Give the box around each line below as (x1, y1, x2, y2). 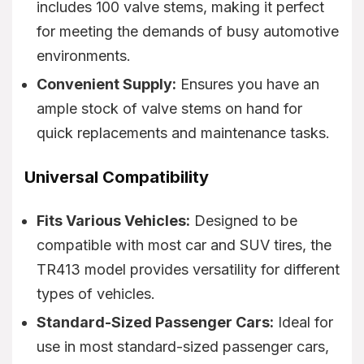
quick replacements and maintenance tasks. (37, 123, 330, 141)
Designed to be (190, 211, 297, 229)
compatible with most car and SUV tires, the (37, 236, 331, 253)
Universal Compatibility (24, 167, 209, 187)
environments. (37, 46, 131, 64)
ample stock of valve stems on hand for (37, 99, 302, 117)
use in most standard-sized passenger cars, (37, 337, 329, 355)
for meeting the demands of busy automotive (37, 22, 339, 40)
